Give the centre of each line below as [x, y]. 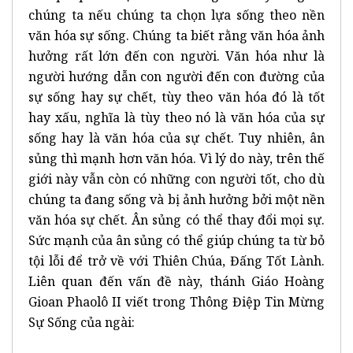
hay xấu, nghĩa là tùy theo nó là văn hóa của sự [176, 117]
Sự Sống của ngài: [82, 322]
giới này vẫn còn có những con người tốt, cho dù [176, 178]
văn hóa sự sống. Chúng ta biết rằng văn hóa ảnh [176, 35]
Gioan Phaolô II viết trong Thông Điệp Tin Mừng [176, 301]
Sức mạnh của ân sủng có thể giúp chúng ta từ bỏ [176, 240]
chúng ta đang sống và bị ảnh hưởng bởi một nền [176, 199]
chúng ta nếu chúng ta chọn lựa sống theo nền [176, 15]
